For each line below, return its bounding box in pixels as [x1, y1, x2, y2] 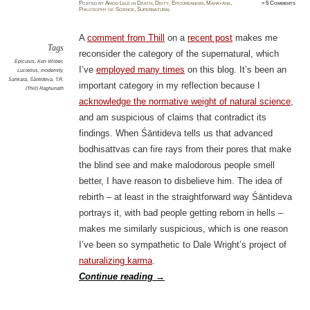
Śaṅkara [8, 76, 27, 83]
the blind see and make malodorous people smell [78, 160, 275, 171]
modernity [40, 67, 62, 74]
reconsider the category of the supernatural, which [78, 48, 279, 60]
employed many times [95, 64, 185, 75]
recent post [187, 33, 232, 44]
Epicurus [14, 58, 35, 65]
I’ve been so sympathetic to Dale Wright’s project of [78, 239, 286, 250]
